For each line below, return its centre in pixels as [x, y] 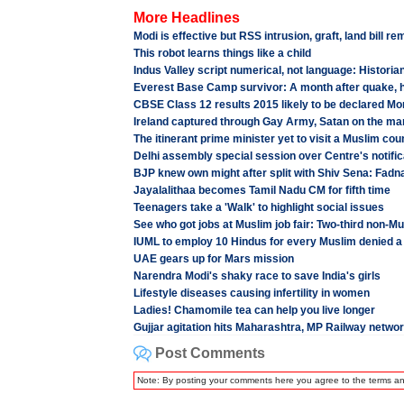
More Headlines [186, 18]
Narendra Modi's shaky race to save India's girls [257, 276]
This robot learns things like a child [222, 53]
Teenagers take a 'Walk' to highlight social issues [258, 207]
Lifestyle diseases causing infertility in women [251, 293]
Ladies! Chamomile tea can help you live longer [254, 310]
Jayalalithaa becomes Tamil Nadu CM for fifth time [262, 190]
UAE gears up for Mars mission [213, 259]
